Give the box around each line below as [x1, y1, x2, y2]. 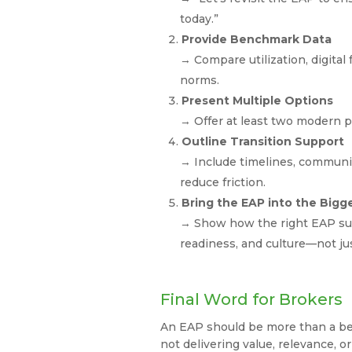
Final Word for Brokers [160, 290, 347, 310]
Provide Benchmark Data [181, 32, 332, 47]
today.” [180, 12, 222, 27]
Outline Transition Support [181, 134, 345, 149]
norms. [180, 73, 223, 88]
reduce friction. [180, 175, 269, 190]
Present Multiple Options [181, 93, 334, 108]
